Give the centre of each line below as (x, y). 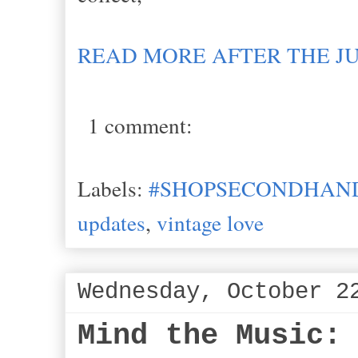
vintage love (210, 223)
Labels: (113, 189)
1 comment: (140, 125)
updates (111, 223)
